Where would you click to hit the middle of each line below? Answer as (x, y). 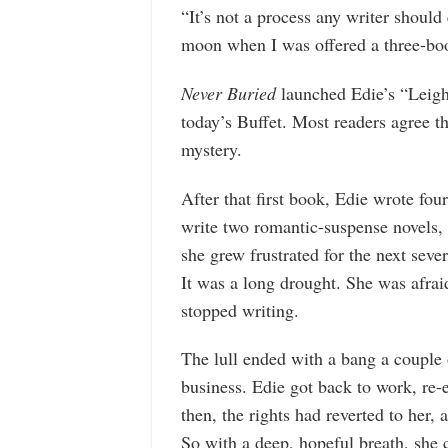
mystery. (211, 148)
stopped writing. (239, 309)
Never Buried (228, 92)
